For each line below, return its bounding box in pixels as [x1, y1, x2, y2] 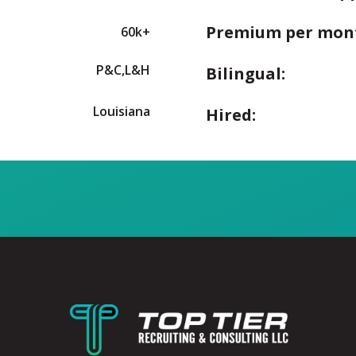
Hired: [206, 103, 256, 126]
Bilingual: [206, 62, 285, 84]
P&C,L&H [96, 60, 150, 79]
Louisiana [93, 102, 150, 120]
